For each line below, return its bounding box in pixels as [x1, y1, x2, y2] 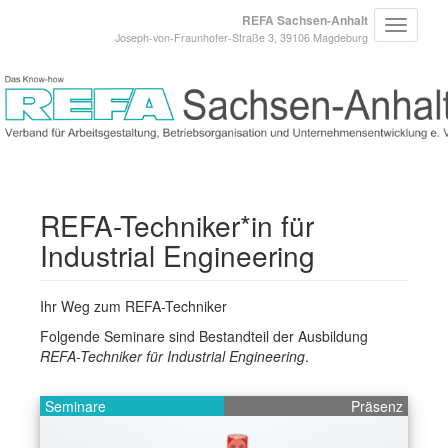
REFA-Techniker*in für [40, 205, 314, 245]
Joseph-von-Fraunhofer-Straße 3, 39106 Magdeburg [115, 30, 368, 46]
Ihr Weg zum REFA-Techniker [40, 296, 227, 316]
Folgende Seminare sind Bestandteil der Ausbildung [40, 326, 368, 346]
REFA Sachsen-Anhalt [242, 11, 368, 29]
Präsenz [351, 396, 403, 416]
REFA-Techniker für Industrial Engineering [40, 346, 305, 366]
